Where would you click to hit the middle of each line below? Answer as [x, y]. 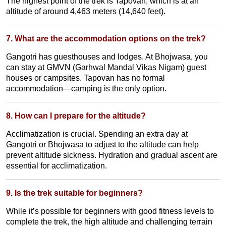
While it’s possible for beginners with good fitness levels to [110, 211]
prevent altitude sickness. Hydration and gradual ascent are [112, 155]
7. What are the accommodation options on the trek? [106, 39]
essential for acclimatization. [56, 166]
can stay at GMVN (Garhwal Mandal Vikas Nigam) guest [106, 68]
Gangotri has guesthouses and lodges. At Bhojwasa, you [107, 57]
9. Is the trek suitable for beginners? [74, 193]
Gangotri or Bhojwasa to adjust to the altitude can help [102, 145]
